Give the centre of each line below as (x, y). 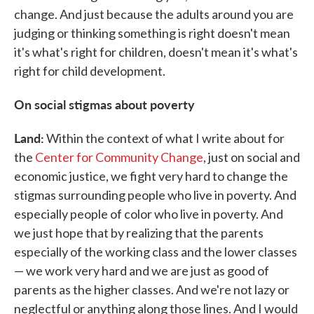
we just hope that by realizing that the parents (139, 233)
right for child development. (90, 71)
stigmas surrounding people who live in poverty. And (155, 195)
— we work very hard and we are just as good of (142, 271)
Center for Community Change (119, 157)
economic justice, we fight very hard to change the (151, 176)
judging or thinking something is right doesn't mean (152, 33)
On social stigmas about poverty (104, 104)
